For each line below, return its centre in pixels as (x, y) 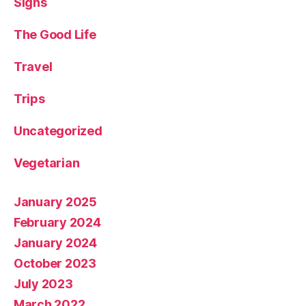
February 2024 (57, 222)
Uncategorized (58, 130)
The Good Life (55, 34)
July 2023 (43, 283)
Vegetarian (47, 163)
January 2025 (55, 201)
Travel (33, 66)
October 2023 (55, 263)
